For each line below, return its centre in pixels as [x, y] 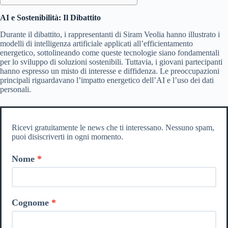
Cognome [30, 202]
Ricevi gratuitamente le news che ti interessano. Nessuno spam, [113, 127]
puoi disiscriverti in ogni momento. [67, 136]
